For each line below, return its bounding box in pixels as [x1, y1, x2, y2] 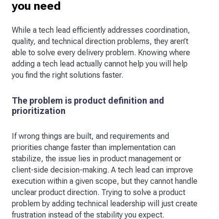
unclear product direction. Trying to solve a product [12, 188, 185, 197]
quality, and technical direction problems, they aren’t [12, 37, 188, 46]
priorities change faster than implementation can [12, 143, 175, 153]
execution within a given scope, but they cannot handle [12, 176, 197, 186]
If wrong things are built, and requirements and [12, 131, 169, 141]
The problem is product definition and [12, 95, 164, 106]
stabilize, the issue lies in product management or [12, 154, 181, 164]
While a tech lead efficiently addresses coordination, [12, 25, 190, 35]
